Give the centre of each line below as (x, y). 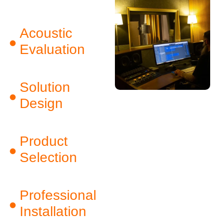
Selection (48, 157)
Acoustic (46, 33)
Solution (45, 87)
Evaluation (52, 49)
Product (44, 141)
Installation (53, 211)
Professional (58, 195)
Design (41, 103)
